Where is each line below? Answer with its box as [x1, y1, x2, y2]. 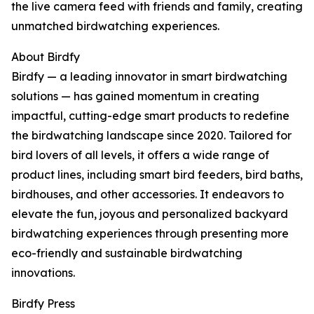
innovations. [11, 266, 75, 280]
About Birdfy [11, 50, 80, 64]
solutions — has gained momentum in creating [11, 89, 259, 104]
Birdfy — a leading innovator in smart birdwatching [11, 69, 287, 84]
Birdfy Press [11, 296, 75, 311]
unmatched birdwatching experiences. [11, 19, 219, 34]
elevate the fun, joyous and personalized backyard [11, 207, 288, 221]
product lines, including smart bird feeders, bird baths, [11, 168, 303, 182]
